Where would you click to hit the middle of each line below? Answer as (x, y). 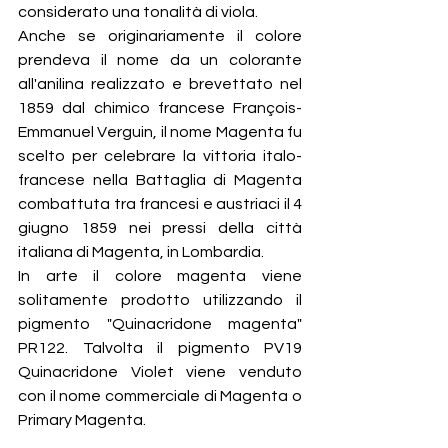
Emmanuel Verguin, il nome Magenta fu (160, 132)
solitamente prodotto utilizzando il (160, 300)
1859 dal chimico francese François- (160, 108)
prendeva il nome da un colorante (160, 60)
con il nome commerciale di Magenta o (160, 396)
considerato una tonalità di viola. (138, 12)
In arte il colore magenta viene (160, 276)
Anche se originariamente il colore (160, 36)
